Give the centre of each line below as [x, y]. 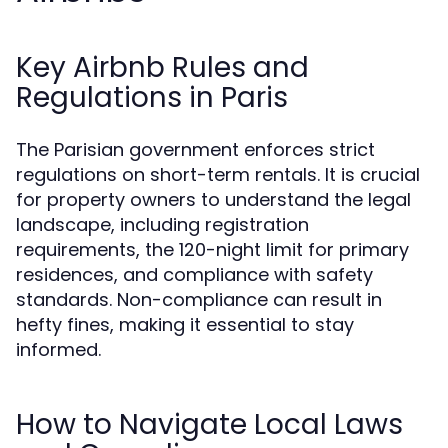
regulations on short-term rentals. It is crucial [218, 174]
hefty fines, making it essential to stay [185, 324]
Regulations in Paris [152, 97]
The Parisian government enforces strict [195, 149]
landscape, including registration [162, 224]
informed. [58, 349]
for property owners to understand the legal [213, 199]
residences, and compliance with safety [194, 274]
